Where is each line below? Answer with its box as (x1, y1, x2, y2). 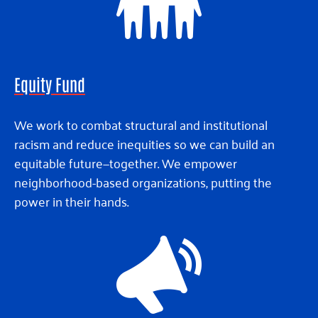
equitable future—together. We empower (14, 151, 237, 175)
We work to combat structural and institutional (14, 113, 268, 136)
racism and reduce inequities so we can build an (14, 132, 275, 155)
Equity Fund (14, 73, 85, 95)
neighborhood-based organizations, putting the (14, 170, 272, 194)
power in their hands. (14, 190, 128, 213)
